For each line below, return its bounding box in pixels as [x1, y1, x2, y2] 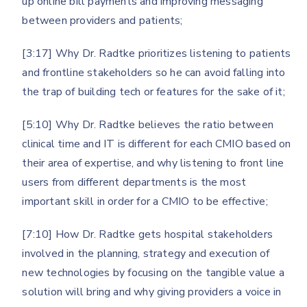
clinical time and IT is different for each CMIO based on [22, 136, 291, 151]
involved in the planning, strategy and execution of [22, 245, 270, 261]
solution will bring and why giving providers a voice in [22, 284, 282, 299]
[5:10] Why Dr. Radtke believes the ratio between [22, 116, 274, 132]
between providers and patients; [22, 12, 183, 28]
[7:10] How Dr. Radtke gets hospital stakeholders [22, 226, 273, 242]
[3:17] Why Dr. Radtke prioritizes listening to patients [22, 45, 291, 61]
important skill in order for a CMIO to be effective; [22, 193, 268, 209]
